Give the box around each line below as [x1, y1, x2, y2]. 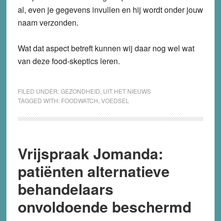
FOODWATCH [61, 96, 98, 105]
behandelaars [17, 178, 113, 199]
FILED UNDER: [17, 86, 61, 95]
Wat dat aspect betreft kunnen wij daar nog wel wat [17, 42, 194, 54]
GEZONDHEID [60, 86, 100, 95]
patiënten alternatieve [17, 160, 170, 182]
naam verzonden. [17, 16, 78, 28]
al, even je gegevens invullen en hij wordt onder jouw [17, 3, 203, 15]
